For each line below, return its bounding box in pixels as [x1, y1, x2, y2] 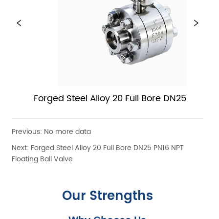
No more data [44, 126, 91, 138]
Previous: [12, 126, 44, 138]
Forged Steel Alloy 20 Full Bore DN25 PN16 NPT [31, 142, 184, 154]
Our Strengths [62, 186, 153, 207]
